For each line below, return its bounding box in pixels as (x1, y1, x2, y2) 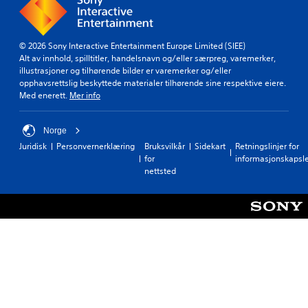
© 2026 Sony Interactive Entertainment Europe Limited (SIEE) (19, 40, 245, 52)
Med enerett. (19, 89, 69, 102)
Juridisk (19, 140, 47, 153)
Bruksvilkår (144, 140, 185, 153)
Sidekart (195, 140, 225, 153)
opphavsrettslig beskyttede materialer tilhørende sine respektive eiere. (19, 77, 286, 89)
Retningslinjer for (235, 140, 299, 153)
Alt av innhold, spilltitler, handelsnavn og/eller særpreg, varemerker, (19, 52, 276, 65)
